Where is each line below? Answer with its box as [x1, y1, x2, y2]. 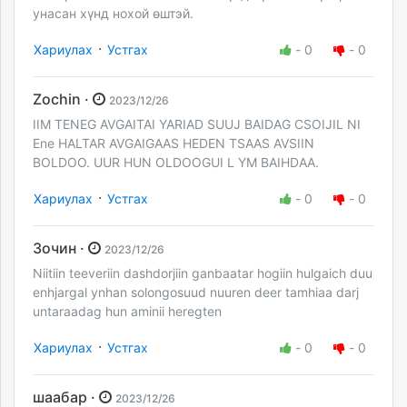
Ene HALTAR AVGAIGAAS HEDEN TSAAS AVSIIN [33, 135, 314, 152]
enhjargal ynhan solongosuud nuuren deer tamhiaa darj [33, 284, 359, 301]
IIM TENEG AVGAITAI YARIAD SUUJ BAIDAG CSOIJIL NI [33, 116, 361, 133]
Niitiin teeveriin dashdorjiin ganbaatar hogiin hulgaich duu [33, 265, 372, 282]
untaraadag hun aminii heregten [33, 303, 222, 320]
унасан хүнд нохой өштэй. [33, 5, 194, 21]
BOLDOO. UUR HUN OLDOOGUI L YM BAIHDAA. [33, 154, 323, 171]
